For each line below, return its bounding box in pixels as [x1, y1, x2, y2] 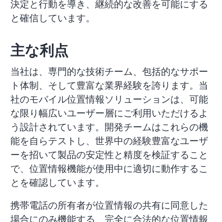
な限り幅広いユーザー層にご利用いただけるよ [10, 107, 208, 120]
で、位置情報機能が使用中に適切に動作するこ [10, 162, 208, 175]
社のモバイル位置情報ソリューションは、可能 [10, 93, 208, 106]
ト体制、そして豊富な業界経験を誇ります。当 [10, 79, 208, 92]
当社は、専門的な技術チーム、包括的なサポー [10, 65, 208, 78]
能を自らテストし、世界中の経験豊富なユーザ [10, 134, 208, 148]
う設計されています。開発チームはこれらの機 [10, 120, 208, 134]
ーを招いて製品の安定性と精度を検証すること [10, 148, 208, 162]
